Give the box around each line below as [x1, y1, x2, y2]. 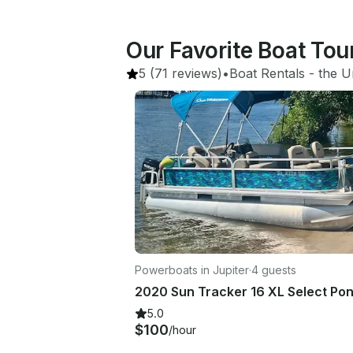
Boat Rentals [229, 65, 305, 81]
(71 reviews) [146, 65, 222, 81]
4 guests [251, 262, 296, 277]
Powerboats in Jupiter [135, 262, 249, 277]
